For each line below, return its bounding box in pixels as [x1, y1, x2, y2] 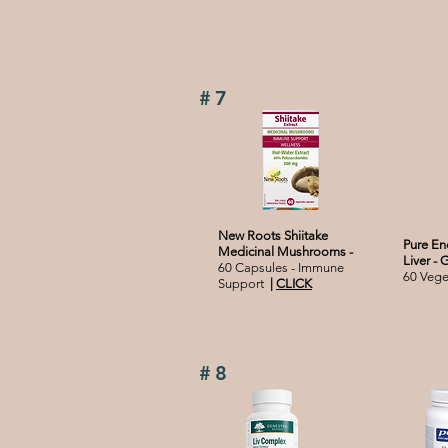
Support [218, 276, 270, 292]
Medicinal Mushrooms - [218, 244, 353, 260]
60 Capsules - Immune [218, 260, 344, 276]
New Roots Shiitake [218, 228, 328, 244]
